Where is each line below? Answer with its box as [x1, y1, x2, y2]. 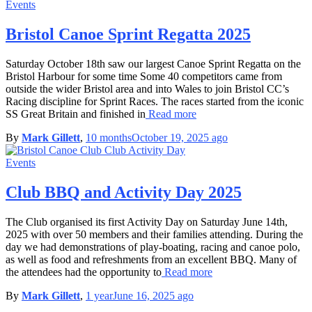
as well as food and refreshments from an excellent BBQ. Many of [6, 253, 297, 265]
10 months [86, 131, 132, 143]
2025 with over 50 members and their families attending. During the [6, 228, 303, 240]
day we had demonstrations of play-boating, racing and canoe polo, [6, 240, 300, 253]
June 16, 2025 [113, 289, 175, 302]
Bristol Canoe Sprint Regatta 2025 [6, 24, 251, 43]
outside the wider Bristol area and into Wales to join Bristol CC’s [6, 82, 289, 95]
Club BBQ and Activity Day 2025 [6, 182, 242, 201]
